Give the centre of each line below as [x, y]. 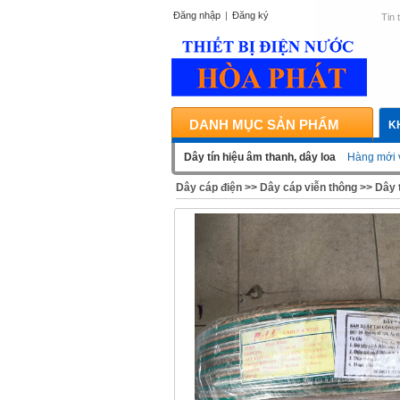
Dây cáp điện [209, 187]
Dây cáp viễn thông [308, 187]
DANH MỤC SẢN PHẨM [264, 125]
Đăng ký [250, 15]
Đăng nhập [197, 15]
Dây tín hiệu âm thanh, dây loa [261, 157]
